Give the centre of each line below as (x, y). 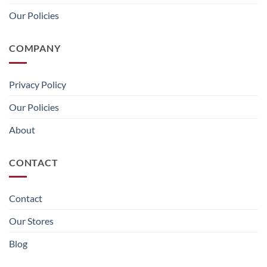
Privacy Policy (38, 84)
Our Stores (31, 221)
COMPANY (35, 48)
